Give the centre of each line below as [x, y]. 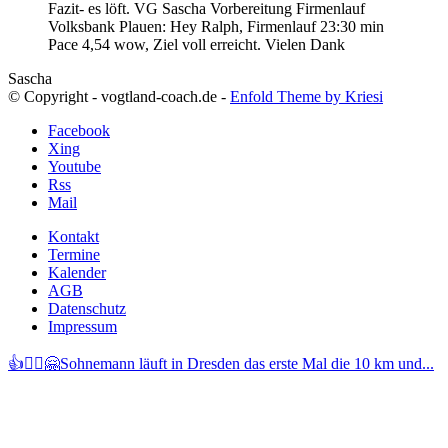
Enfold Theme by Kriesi [306, 97]
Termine [74, 255]
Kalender [77, 273]
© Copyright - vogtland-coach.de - [119, 97]
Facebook [79, 131]
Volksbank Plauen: [109, 27]
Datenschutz [87, 309]
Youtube [74, 167]
